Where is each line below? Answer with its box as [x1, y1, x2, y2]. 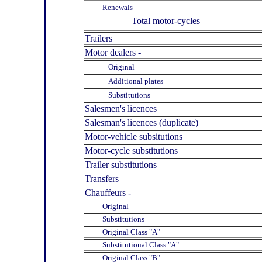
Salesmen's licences [85, 103, 157, 113]
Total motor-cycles [85, 15, 200, 26]
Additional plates [108, 76, 163, 85]
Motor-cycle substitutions [85, 145, 178, 156]
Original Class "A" [85, 227, 160, 236]
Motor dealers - [85, 47, 141, 57]
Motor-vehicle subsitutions [85, 131, 182, 142]
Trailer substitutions [85, 159, 159, 170]
